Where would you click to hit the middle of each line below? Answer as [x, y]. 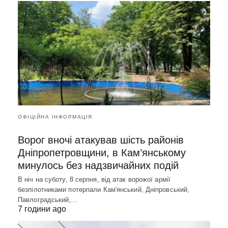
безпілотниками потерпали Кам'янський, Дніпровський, [104, 189]
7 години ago [42, 209]
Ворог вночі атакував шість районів [101, 140]
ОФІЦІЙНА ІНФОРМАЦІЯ [55, 117]
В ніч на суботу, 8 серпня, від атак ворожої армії [94, 179]
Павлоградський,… [48, 199]
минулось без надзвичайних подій [98, 165]
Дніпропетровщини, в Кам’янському [102, 152]
